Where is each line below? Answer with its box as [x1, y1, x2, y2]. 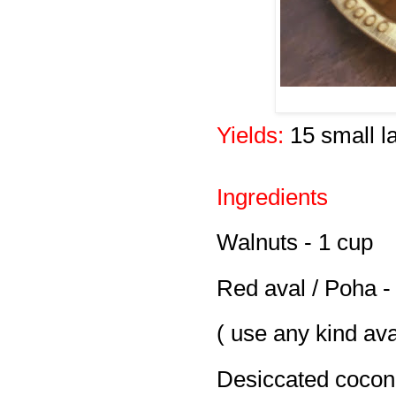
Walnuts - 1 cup [217, 230, 373, 255]
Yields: [217, 122, 290, 148]
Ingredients [217, 184, 328, 209]
